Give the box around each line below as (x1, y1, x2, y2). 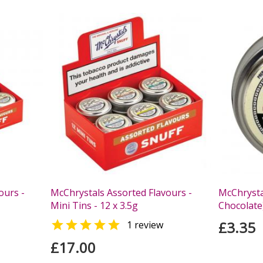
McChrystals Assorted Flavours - (50, 186, 193, 200)
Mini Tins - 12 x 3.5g (50, 199, 139, 213)
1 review (127, 218, 164, 232)
